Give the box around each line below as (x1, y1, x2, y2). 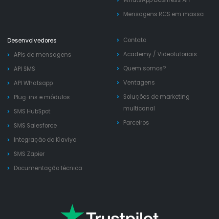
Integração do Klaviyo (14, 135, 76, 144)
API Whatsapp (14, 79, 53, 87)
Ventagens (123, 78, 155, 87)
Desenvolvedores (7, 36, 57, 44)
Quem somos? (123, 64, 166, 72)
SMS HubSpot (14, 107, 50, 115)
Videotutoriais (157, 50, 197, 58)
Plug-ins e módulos (14, 93, 70, 101)
